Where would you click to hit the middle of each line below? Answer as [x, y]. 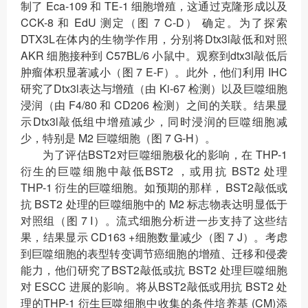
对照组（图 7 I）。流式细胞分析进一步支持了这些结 [154, 221]
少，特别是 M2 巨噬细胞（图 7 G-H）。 [118, 138]
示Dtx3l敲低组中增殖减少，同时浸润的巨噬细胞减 [154, 122]
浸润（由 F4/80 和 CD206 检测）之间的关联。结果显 [154, 105]
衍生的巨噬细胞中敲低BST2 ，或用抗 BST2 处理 [154, 171]
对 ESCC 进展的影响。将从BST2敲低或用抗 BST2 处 [154, 287]
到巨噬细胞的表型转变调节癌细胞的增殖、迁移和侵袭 [154, 254]
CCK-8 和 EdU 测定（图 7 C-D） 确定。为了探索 [154, 23]
